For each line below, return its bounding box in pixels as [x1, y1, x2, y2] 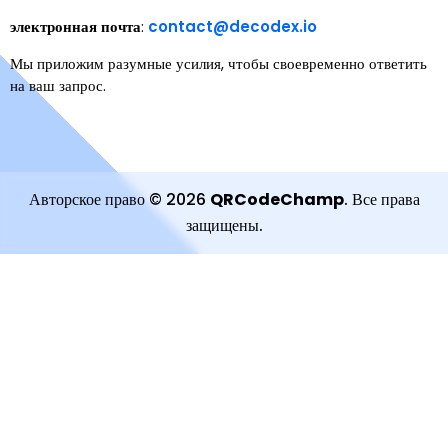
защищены [185, 214, 259, 237]
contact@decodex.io [148, 16, 317, 37]
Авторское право [28, 188, 145, 211]
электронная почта [10, 16, 141, 37]
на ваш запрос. [10, 75, 106, 96]
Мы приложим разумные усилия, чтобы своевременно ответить [10, 53, 427, 74]
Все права [351, 188, 420, 211]
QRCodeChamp [209, 188, 344, 211]
